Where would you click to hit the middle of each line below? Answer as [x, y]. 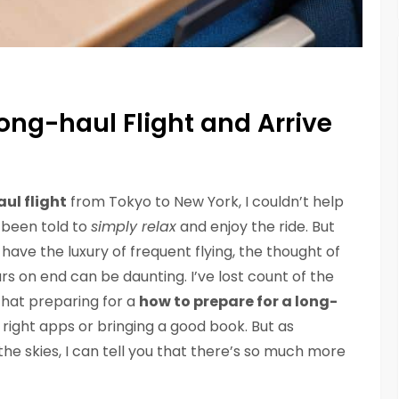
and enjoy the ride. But [256, 227]
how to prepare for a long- [238, 302]
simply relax [134, 227]
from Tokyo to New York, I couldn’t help [205, 202]
